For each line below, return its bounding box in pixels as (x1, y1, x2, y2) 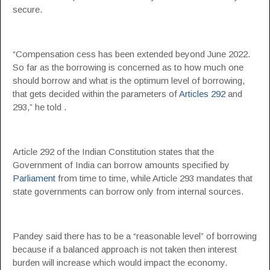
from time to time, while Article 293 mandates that (55, 173, 253, 183)
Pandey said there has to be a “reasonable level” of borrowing (13, 231, 257, 241)
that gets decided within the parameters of (13, 89, 179, 99)
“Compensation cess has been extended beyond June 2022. (13, 49, 250, 59)
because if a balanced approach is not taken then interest (13, 244, 237, 254)
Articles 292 (179, 89, 225, 99)
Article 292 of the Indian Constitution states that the (13, 146, 214, 157)
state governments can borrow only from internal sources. (13, 186, 243, 196)
